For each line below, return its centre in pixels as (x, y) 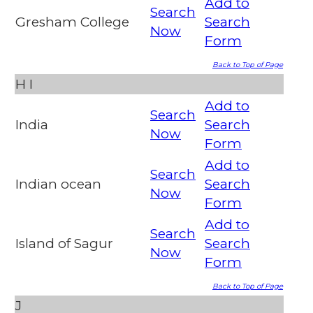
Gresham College (72, 22)
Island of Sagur (64, 244)
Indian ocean (58, 184)
